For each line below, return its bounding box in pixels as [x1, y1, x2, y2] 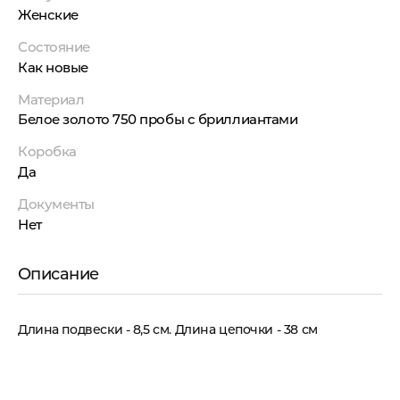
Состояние [18, 38, 90, 56]
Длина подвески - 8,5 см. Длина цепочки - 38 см [18, 321, 318, 338]
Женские [18, 5, 79, 23]
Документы [18, 196, 95, 213]
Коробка [18, 143, 77, 161]
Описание [18, 264, 99, 285]
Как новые [18, 58, 88, 76]
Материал [18, 90, 85, 108]
